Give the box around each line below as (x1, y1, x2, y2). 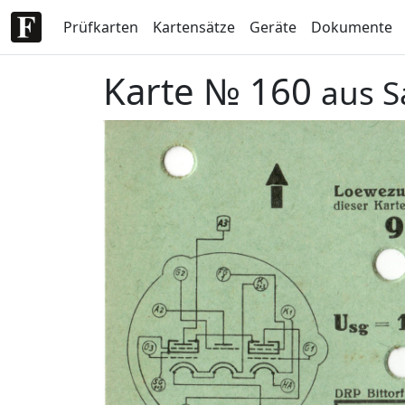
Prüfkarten (63, 17, 138, 37)
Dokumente (311, 17, 392, 37)
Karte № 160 (103, 66, 321, 116)
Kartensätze (153, 17, 235, 37)
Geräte (250, 17, 297, 37)
